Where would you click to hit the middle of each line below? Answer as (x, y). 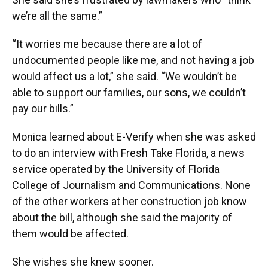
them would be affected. (71, 233)
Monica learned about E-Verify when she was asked (134, 136)
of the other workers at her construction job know (130, 201)
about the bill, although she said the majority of (122, 217)
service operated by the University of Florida (116, 169)
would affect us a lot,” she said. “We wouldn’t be (124, 76)
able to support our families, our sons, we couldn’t (129, 92)
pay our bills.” (44, 108)
